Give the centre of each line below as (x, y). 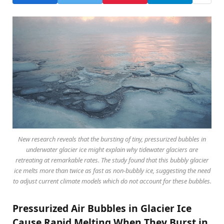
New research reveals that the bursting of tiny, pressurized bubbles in (112, 139)
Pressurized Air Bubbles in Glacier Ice (102, 208)
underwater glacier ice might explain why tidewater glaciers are (112, 150)
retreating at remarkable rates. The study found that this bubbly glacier (112, 160)
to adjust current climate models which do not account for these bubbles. (112, 181)
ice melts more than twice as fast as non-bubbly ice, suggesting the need (112, 171)
